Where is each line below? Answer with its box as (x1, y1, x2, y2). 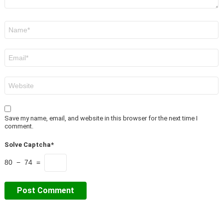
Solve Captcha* (4, 140, 54, 148)
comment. (4, 122, 33, 130)
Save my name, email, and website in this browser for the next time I (4, 114, 198, 122)
